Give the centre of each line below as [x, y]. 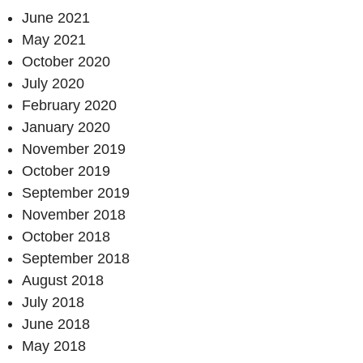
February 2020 [69, 106]
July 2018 [53, 303]
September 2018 [76, 259]
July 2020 [53, 84]
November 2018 [74, 215]
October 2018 [66, 237]
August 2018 [63, 281]
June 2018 [56, 325]
